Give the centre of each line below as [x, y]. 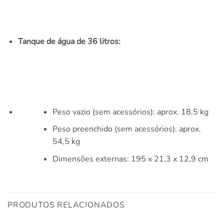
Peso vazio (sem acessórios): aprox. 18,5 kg [130, 112]
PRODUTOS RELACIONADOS [66, 205]
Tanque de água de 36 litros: [69, 42]
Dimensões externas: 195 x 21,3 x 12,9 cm [130, 159]
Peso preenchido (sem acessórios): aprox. [126, 129]
